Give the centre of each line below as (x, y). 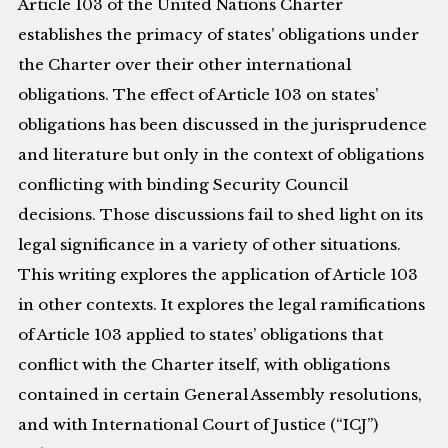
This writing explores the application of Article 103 (218, 275)
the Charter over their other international (185, 65)
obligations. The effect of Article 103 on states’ (198, 95)
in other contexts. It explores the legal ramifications (222, 305)
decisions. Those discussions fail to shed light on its (221, 215)
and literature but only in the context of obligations (221, 155)
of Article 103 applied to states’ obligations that (201, 335)
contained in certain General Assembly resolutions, (220, 395)
